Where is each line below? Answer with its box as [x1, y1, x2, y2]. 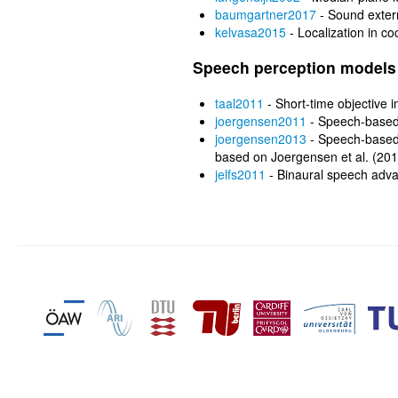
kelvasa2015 [215, 23, 287, 41]
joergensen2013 [215, 130, 307, 147]
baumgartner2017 [215, 5, 317, 23]
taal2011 [215, 94, 265, 112]
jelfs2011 [215, 165, 267, 183]
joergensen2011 [215, 112, 307, 130]
